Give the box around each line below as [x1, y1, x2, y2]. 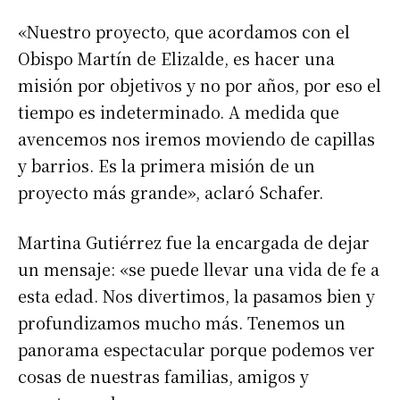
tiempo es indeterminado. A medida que [18, 100, 339, 124]
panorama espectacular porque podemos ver [18, 337, 375, 362]
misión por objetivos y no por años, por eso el [18, 73, 381, 97]
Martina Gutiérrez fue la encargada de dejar [18, 230, 370, 254]
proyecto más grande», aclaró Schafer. [18, 180, 323, 204]
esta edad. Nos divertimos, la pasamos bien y [18, 284, 375, 308]
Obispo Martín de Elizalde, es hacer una [18, 46, 335, 71]
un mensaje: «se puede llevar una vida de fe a [18, 257, 379, 281]
